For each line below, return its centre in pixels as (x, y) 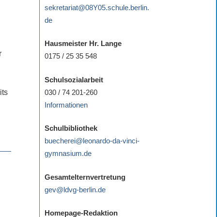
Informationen (66, 105)
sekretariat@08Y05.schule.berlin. (97, 7)
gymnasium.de (68, 154)
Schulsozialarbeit (74, 79)
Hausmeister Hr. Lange (83, 44)
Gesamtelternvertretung (85, 177)
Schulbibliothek (71, 128)
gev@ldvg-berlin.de (75, 189)
